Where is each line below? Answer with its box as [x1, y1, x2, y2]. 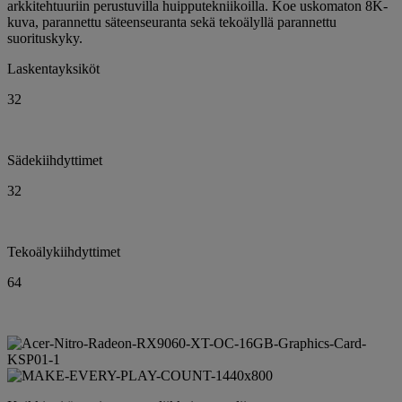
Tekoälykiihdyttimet [7, 243, 120, 259]
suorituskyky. [7, 30, 83, 46]
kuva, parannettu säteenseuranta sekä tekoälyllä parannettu [7, 13, 336, 30]
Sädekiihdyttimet [7, 152, 102, 168]
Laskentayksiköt [7, 60, 100, 76]
